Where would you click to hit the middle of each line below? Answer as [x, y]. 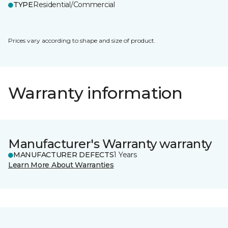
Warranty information [95, 93]
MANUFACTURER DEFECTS [64, 155]
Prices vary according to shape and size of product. [82, 40]
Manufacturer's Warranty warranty [110, 144]
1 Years [125, 155]
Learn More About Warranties [61, 165]
